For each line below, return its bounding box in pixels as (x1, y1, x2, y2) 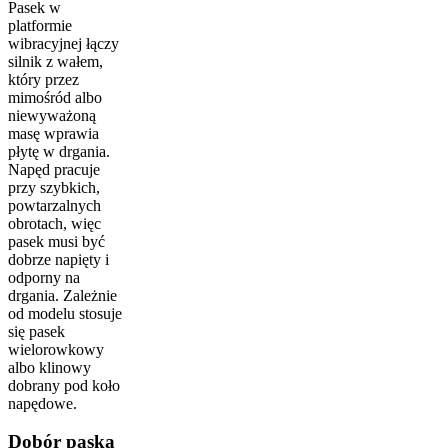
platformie (8, 16, 72, 34)
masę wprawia (8, 124, 99, 142)
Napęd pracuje (8, 160, 100, 178)
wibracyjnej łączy (8, 34, 119, 52)
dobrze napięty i (8, 250, 109, 268)
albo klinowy (8, 358, 91, 376)
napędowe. (8, 394, 77, 412)
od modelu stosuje (8, 304, 122, 322)
